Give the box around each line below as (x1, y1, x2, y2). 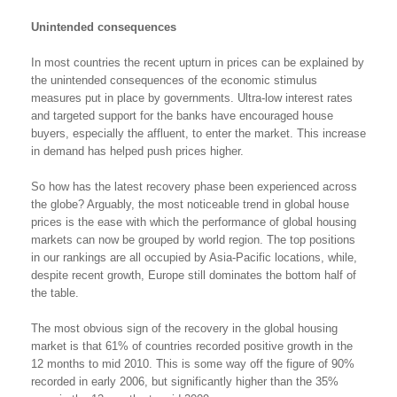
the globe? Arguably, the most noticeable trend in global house (31, 198, 349, 211)
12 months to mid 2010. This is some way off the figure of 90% (31, 357, 354, 370)
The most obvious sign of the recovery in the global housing (31, 322, 338, 335)
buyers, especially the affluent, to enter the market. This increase (31, 127, 366, 140)
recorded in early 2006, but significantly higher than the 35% (31, 375, 339, 388)
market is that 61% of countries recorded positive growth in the (31, 339, 353, 353)
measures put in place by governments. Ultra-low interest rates (31, 91, 353, 105)
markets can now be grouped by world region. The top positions (31, 233, 355, 246)
